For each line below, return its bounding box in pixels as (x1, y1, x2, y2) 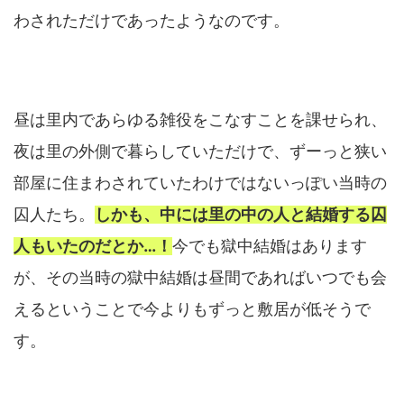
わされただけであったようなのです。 (14, 11, 289, 31)
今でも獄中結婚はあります (172, 236, 367, 256)
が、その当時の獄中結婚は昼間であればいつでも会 (14, 268, 387, 288)
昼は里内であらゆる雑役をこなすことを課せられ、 (14, 110, 387, 130)
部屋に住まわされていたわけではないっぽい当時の (14, 173, 387, 193)
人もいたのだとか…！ (14, 236, 172, 256)
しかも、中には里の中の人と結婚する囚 (95, 205, 387, 225)
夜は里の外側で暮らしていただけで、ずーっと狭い (14, 142, 387, 161)
